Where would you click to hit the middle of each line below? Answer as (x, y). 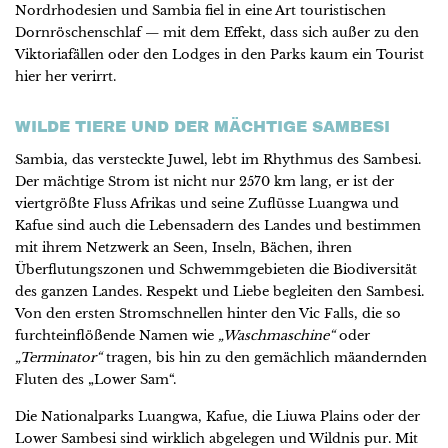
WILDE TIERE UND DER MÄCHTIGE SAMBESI (202, 126)
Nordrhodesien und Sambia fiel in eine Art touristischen (200, 11)
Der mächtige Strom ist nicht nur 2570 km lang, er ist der (204, 181)
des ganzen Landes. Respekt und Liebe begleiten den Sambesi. (219, 291)
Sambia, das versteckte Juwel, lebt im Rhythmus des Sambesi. (218, 159)
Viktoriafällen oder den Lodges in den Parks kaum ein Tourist (219, 55)
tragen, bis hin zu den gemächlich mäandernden (264, 357)
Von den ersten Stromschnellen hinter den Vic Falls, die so (208, 313)
